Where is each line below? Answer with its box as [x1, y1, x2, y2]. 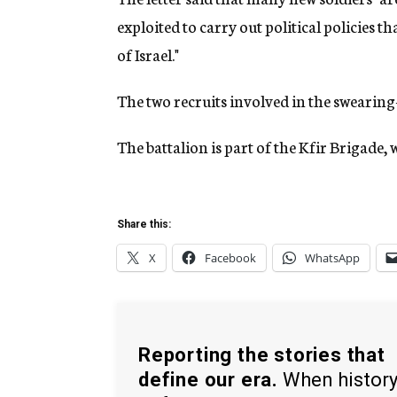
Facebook [205, 250, 256, 267]
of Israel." [117, 43, 179, 66]
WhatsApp [305, 250, 360, 267]
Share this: [117, 218, 171, 231]
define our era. [138, 368, 279, 391]
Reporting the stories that [138, 343, 385, 366]
